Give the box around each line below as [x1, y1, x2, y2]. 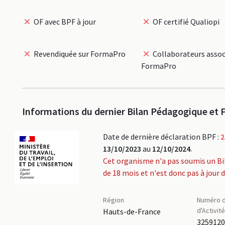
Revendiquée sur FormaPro [32, 49, 126, 59]
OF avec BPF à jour [32, 17, 96, 27]
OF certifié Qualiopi [151, 17, 219, 27]
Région [102, 195, 124, 204]
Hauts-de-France [102, 206, 161, 216]
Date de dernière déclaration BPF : [102, 132, 220, 142]
